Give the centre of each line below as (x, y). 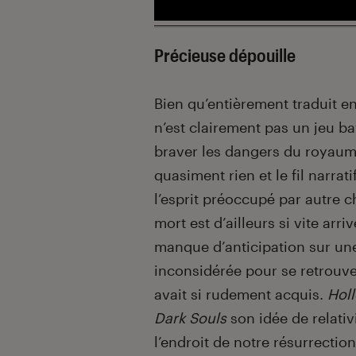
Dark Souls (190, 318)
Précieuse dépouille (225, 55)
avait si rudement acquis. (241, 294)
